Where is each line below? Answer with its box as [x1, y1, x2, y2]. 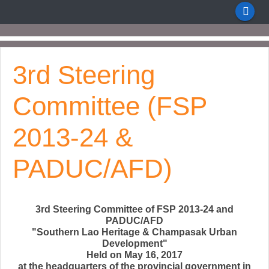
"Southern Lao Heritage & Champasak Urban [32, 227, 237, 237]
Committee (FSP [13, 91, 207, 121]
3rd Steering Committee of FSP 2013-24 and [35, 204, 234, 214]
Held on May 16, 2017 [86, 250, 183, 260]
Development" [101, 238, 168, 249]
